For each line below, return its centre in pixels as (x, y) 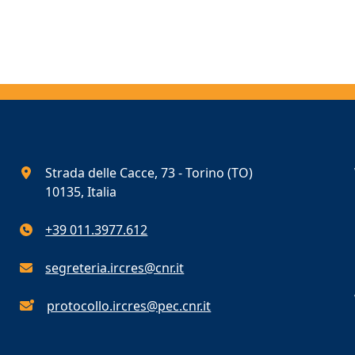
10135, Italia (81, 192)
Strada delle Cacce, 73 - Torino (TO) (149, 173)
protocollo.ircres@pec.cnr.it (129, 306)
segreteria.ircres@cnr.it (115, 268)
